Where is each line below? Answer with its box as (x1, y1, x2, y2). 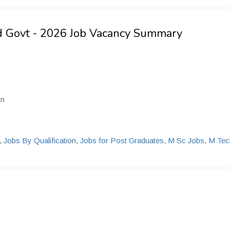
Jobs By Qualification (4, 136, 76, 145)
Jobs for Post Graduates (80, 136, 164, 145)
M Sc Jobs (168, 136, 204, 145)
